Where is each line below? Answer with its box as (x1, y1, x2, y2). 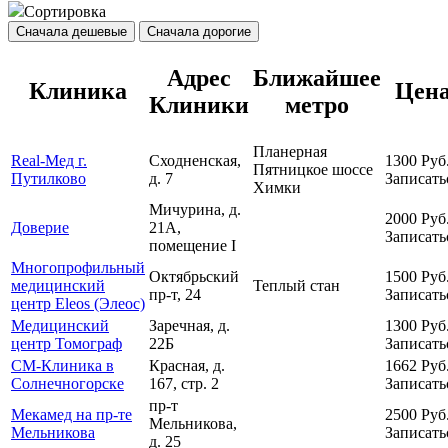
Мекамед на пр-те (11, 406, 132, 424)
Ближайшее (253, 65, 381, 92)
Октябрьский (149, 268, 239, 286)
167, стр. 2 (149, 375, 219, 393)
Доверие (11, 219, 69, 237)
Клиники (149, 92, 249, 119)
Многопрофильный (11, 259, 145, 277)
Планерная (253, 143, 327, 161)
